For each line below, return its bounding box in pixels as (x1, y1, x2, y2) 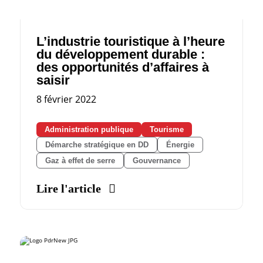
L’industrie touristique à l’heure (36, 33, 225, 49)
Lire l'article (36, 181, 101, 195)
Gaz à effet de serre (45, 156, 115, 165)
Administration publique (44, 124, 133, 134)
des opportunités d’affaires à (36, 59, 209, 75)
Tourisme (149, 124, 184, 134)
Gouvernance (132, 156, 181, 165)
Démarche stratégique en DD (45, 140, 149, 149)
